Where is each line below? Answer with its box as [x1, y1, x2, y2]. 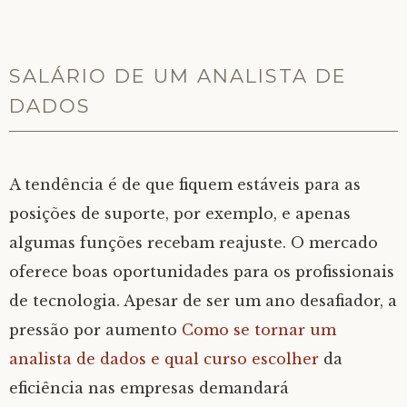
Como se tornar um [182, 320, 336, 339]
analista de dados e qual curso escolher [9, 349, 319, 368]
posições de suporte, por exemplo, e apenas [9, 203, 351, 223]
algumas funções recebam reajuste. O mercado [9, 233, 378, 252]
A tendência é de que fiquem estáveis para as [9, 174, 361, 194]
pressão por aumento [9, 320, 182, 339]
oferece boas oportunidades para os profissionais [9, 262, 394, 281]
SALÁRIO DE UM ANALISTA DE [9, 65, 347, 87]
